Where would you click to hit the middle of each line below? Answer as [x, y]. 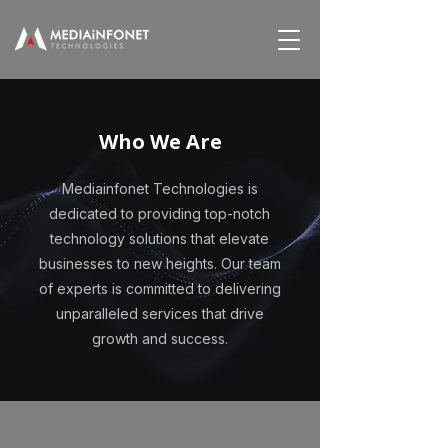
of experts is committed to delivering [159, 288]
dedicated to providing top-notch [159, 213]
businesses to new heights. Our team [159, 263]
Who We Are [160, 141]
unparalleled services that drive [159, 313]
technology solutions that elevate [159, 238]
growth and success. [159, 338]
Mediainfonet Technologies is [159, 188]
